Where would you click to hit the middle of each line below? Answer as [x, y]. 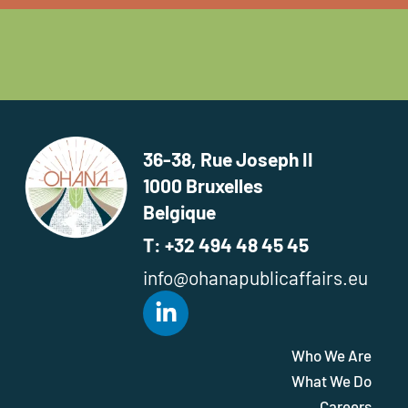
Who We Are [331, 355]
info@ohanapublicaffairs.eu [256, 277]
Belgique [180, 211]
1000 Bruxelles [204, 185]
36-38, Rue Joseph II [229, 158]
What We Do [331, 380]
